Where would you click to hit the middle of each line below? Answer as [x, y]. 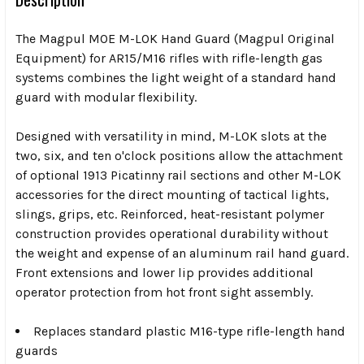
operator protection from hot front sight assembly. [164, 292]
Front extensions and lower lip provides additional [165, 272]
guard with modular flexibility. [106, 97]
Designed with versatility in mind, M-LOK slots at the [171, 136]
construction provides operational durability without [172, 233]
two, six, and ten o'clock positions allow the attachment [179, 155]
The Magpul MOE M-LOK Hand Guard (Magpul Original [175, 38]
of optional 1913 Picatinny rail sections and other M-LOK [178, 175]
